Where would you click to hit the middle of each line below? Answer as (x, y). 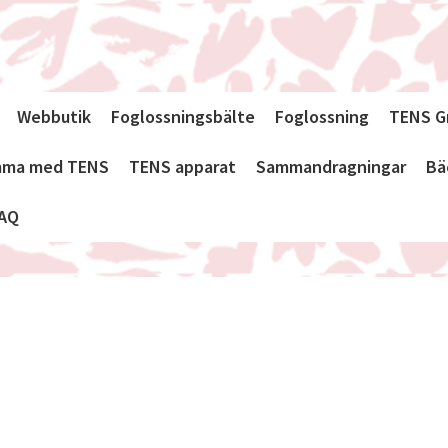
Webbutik (54, 116)
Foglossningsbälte (183, 116)
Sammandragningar (331, 166)
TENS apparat (182, 166)
